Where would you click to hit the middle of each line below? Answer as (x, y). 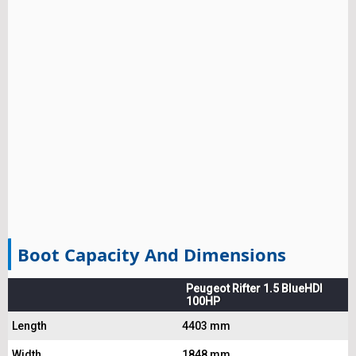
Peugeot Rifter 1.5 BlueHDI (254, 288)
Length (29, 325)
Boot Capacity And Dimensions (152, 254)
